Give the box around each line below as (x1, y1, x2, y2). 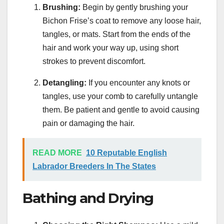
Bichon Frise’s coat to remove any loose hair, (42, 16, 201, 25)
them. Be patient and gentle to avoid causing (42, 105, 199, 114)
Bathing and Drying (22, 189, 153, 207)
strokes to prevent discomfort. (42, 57, 145, 66)
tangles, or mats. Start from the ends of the (42, 30, 190, 39)
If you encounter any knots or (86, 78, 190, 87)
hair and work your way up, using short (42, 43, 178, 52)
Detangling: (42, 78, 86, 87)
